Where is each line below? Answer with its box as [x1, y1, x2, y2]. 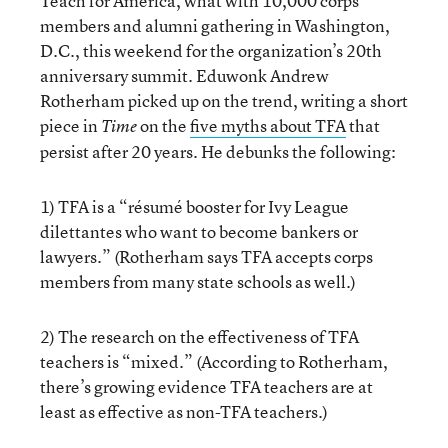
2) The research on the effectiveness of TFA [40, 325, 359, 348]
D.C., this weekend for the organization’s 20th [40, 39, 382, 62]
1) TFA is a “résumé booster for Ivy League [40, 195, 349, 218]
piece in [40, 114, 101, 137]
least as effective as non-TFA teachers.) [40, 400, 328, 423]
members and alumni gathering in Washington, [40, 14, 390, 37]
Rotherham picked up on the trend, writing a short [40, 89, 408, 112]
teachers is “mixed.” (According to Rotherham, [40, 350, 388, 373]
